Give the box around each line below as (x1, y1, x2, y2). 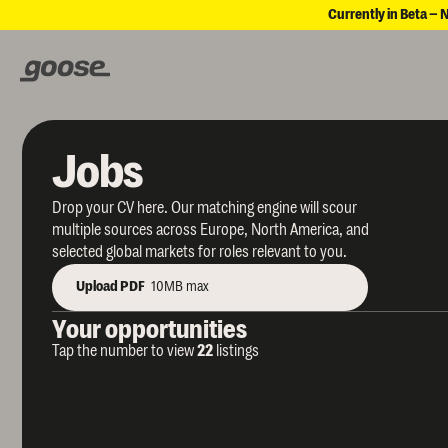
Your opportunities (52, 316, 247, 346)
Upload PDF (76, 279, 145, 295)
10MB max (151, 279, 209, 295)
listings (216, 342, 259, 361)
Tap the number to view (52, 342, 194, 361)
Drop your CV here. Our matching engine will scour (52, 199, 357, 218)
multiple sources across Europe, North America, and (52, 221, 369, 240)
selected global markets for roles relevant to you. (52, 243, 347, 262)
